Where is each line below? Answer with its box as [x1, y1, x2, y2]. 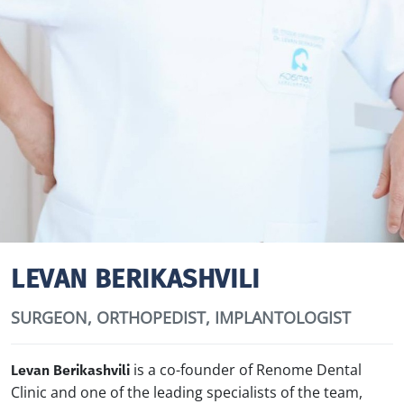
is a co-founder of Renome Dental [130, 359, 362, 380]
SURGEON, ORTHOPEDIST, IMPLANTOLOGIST [11, 306, 351, 328]
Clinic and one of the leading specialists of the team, [11, 381, 363, 402]
